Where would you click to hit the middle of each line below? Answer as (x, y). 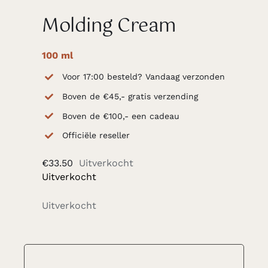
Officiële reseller (96, 135)
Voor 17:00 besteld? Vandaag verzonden (143, 77)
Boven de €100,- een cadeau (121, 116)
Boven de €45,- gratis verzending (130, 96)
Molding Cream (109, 26)
